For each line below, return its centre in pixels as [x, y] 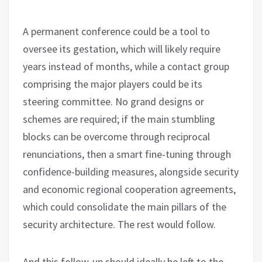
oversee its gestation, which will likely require [122, 49]
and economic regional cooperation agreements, [129, 189]
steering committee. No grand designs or [113, 101]
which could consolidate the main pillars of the [125, 206]
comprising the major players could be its [113, 84]
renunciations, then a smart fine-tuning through [127, 154]
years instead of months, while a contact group [126, 66]
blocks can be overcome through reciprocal [116, 136]
